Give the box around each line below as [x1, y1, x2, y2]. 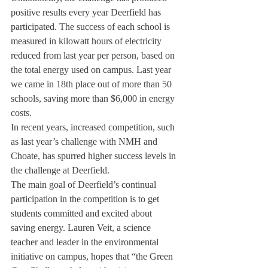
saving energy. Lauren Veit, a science [11, 223, 153, 233]
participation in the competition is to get [11, 194, 162, 204]
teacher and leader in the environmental [11, 237, 161, 247]
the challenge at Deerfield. [11, 165, 109, 175]
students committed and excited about [11, 208, 154, 218]
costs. [11, 108, 32, 118]
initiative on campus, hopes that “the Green [11, 251, 175, 261]
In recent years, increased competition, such [11, 122, 177, 132]
